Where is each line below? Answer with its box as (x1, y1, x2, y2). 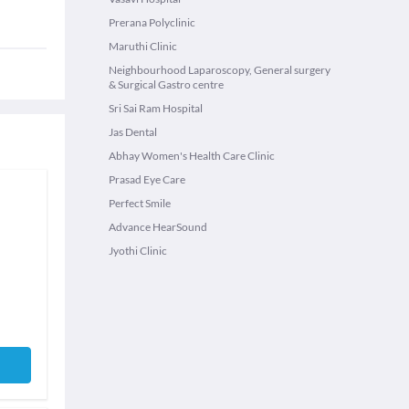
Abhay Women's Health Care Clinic (109, 149, 275, 163)
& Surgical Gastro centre (109, 78, 224, 91)
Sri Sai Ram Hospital (109, 101, 203, 115)
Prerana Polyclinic (109, 16, 195, 29)
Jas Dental (109, 125, 157, 139)
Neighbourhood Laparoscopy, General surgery (109, 63, 330, 77)
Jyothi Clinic (109, 244, 167, 257)
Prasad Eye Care (109, 173, 185, 186)
